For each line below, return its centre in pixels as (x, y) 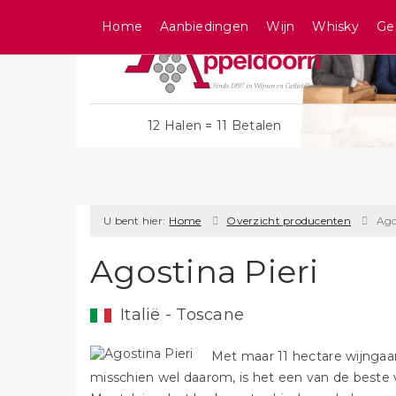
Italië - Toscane (183, 315)
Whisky (335, 27)
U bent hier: (135, 221)
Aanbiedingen (205, 27)
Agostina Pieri (205, 271)
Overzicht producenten (289, 221)
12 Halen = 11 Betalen (214, 126)
